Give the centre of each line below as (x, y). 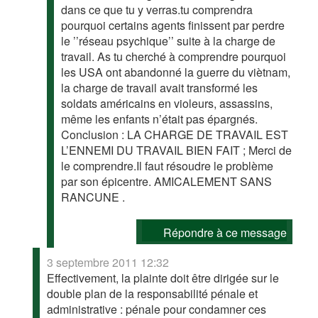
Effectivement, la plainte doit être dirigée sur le (163, 278)
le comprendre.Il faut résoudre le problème (168, 166)
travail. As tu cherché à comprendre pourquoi (174, 56)
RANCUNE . (93, 197)
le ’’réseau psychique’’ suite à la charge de (169, 41)
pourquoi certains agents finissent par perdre (173, 25)
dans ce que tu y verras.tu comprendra (157, 10)
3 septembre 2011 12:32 (108, 262)
